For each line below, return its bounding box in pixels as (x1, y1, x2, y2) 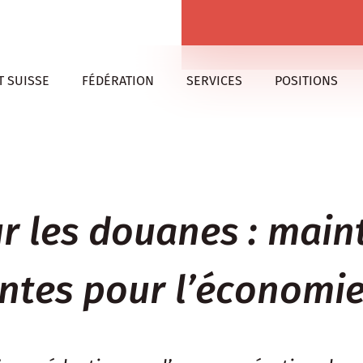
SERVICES (186, 73, 242, 88)
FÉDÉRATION (82, 73, 154, 88)
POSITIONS (275, 73, 338, 88)
